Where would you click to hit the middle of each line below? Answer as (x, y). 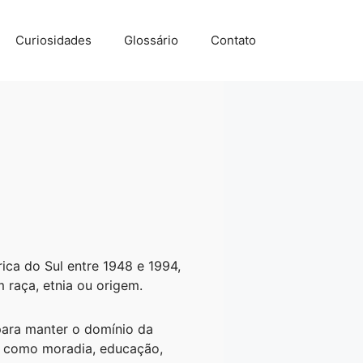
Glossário (151, 40)
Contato (233, 40)
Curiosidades (53, 40)
